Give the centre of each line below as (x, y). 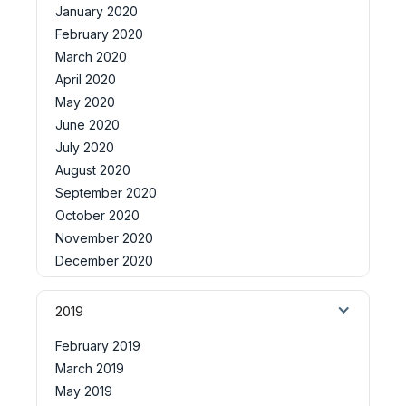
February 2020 (99, 34)
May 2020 (85, 101)
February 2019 (98, 345)
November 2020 (104, 237)
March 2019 (90, 368)
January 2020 (97, 11)
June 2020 (87, 124)
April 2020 (86, 79)
